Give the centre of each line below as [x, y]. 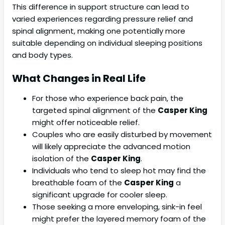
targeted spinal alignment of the [95, 110]
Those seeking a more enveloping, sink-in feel [117, 207]
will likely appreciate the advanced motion [111, 147]
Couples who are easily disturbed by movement [122, 135]
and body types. [42, 55]
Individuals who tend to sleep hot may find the [119, 171]
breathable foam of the [78, 183]
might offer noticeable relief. [86, 123]
